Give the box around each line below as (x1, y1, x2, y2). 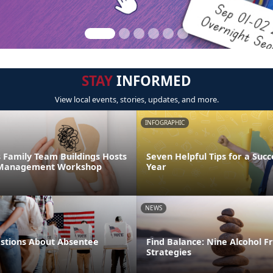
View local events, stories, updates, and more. (54, 94, 219, 105)
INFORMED (113, 71, 191, 91)
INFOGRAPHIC (145, 118, 185, 127)
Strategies (146, 246, 191, 258)
